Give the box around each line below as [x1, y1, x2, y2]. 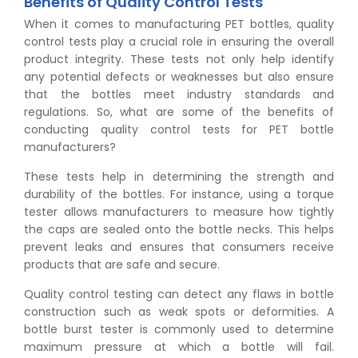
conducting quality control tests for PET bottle [24, 121, 334, 137]
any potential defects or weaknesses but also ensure [24, 68, 334, 85]
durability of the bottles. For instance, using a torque [24, 185, 334, 202]
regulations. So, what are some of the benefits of [24, 103, 334, 120]
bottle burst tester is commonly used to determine [24, 320, 334, 337]
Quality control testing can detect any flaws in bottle [24, 285, 334, 302]
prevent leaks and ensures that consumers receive [24, 238, 334, 255]
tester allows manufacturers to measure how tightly [24, 203, 334, 220]
